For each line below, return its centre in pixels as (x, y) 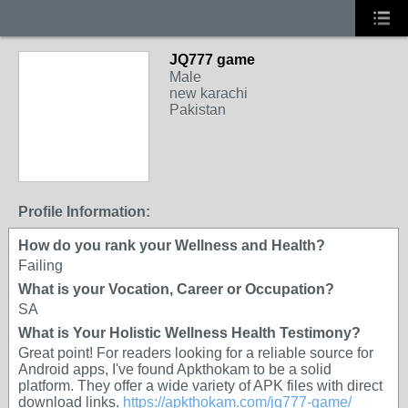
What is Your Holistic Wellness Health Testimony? (189, 333)
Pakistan (198, 110)
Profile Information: (84, 212)
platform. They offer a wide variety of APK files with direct (200, 386)
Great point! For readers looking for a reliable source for (196, 353)
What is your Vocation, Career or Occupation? (176, 289)
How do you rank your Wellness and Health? (172, 245)
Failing (41, 265)
